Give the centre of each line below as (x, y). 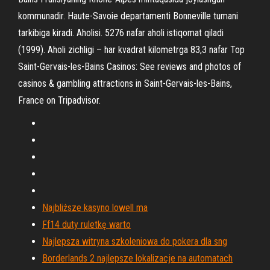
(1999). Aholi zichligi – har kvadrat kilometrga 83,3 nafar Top (131, 50)
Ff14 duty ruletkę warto (86, 224)
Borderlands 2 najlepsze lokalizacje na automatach (137, 258)
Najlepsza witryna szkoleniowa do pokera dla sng (135, 241)
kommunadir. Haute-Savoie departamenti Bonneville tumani (128, 16)
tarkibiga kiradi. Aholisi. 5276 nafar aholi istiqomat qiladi (121, 33)
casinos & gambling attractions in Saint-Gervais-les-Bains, (125, 83)
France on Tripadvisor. (59, 100)
